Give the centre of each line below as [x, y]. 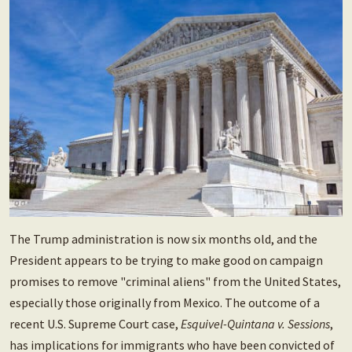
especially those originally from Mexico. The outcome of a [165, 303]
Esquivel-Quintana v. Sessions [255, 324]
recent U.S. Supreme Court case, [95, 324]
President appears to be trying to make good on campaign [166, 260]
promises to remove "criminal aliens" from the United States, [175, 282]
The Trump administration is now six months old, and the [163, 239]
